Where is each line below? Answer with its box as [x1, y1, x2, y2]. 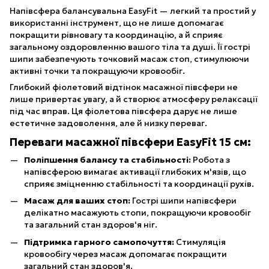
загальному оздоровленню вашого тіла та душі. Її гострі [10, 41, 250, 53]
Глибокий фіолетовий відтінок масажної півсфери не [10, 82, 238, 93]
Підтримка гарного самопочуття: [24, 236, 174, 247]
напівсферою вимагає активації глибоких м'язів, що [24, 166, 246, 177]
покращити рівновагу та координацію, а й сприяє [10, 29, 223, 41]
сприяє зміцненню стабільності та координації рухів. [24, 178, 254, 189]
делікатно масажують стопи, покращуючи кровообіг [24, 207, 251, 219]
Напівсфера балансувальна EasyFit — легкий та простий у [10, 5, 256, 17]
